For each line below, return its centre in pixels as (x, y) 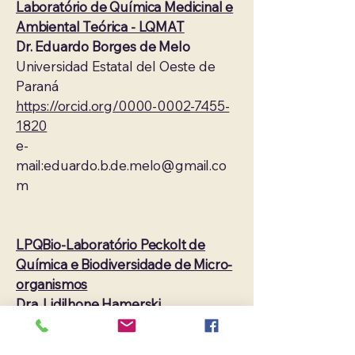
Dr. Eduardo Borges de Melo (103, 46)
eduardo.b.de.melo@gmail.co (135, 165)
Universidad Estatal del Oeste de (116, 66)
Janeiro (41, 344)
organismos (52, 284)
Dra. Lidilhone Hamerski (89, 304)
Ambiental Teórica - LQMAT (100, 27)
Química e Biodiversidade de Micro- (124, 264)
